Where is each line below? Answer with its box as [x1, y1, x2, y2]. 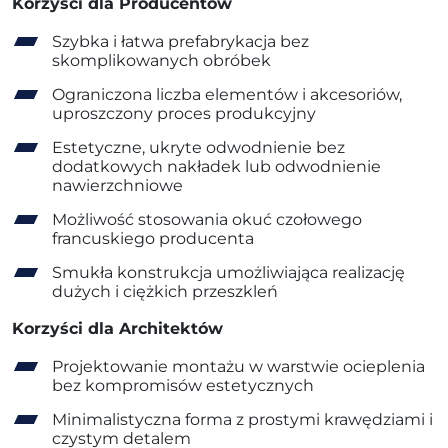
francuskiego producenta [52, 229, 254, 248]
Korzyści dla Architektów [12, 319, 223, 338]
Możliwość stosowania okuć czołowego [52, 210, 362, 229]
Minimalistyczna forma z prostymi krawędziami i [52, 410, 433, 429]
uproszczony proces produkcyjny [52, 104, 316, 123]
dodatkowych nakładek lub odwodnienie [52, 157, 381, 176]
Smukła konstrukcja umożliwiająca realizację [52, 263, 405, 282]
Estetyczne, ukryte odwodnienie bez [52, 138, 345, 157]
